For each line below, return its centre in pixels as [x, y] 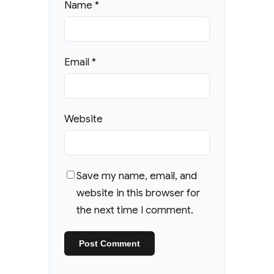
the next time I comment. [135, 210]
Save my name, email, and [137, 176]
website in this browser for [138, 193]
